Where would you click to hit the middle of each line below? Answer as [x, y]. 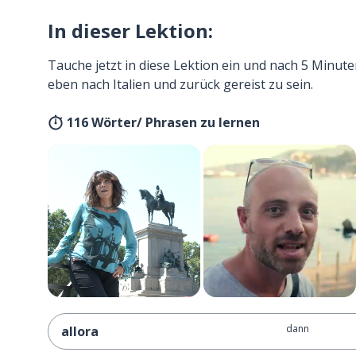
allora [80, 331]
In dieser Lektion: [130, 31]
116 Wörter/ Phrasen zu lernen [163, 122]
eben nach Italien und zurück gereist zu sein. [180, 84]
